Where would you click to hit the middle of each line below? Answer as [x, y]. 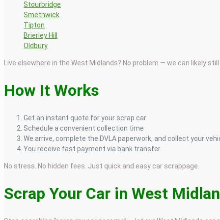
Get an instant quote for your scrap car [85, 118]
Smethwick [41, 14]
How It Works [52, 90]
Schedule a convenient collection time [84, 128]
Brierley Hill [41, 35]
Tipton [34, 25]
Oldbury [36, 45]
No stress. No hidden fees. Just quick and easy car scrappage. [102, 166]
